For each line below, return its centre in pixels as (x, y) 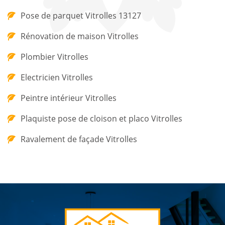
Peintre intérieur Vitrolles (69, 98)
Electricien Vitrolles (57, 77)
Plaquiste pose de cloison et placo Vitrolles (101, 119)
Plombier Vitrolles (54, 57)
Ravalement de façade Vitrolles (79, 139)
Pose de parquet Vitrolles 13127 (81, 16)
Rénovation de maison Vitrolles (80, 36)
